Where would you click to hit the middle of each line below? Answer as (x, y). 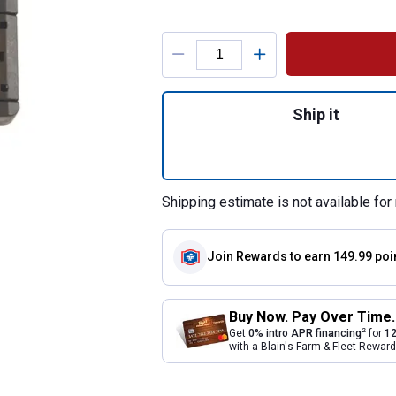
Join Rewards (247, 257)
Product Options (251, 38)
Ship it (316, 114)
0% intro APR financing (305, 333)
